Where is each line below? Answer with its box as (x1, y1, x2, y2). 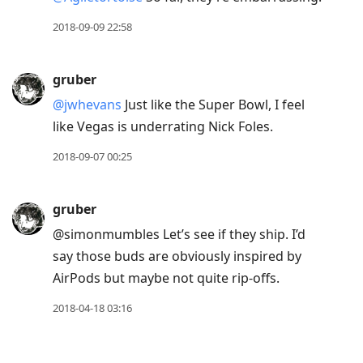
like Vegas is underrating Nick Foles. (53, 117, 273, 136)
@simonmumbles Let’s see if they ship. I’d (53, 225, 305, 244)
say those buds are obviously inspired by (53, 247, 301, 266)
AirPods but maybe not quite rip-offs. (53, 269, 280, 288)
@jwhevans (53, 96, 122, 114)
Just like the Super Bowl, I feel (122, 96, 305, 114)
